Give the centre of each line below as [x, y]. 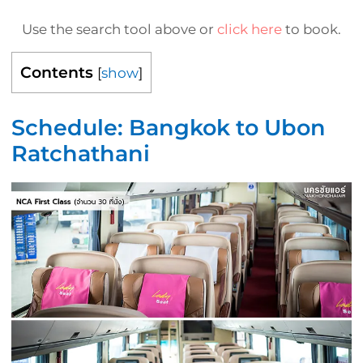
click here [250, 30]
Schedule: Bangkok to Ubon [169, 128]
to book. [312, 30]
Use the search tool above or [120, 30]
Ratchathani [81, 154]
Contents [57, 73]
